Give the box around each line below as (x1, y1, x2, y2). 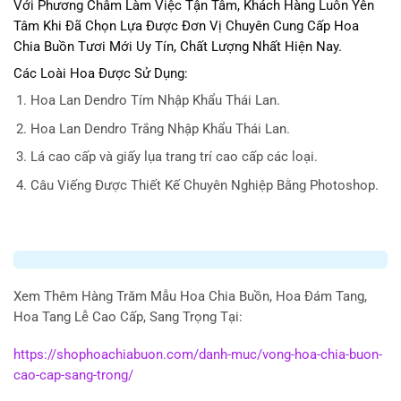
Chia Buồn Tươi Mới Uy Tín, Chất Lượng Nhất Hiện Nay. (13, 38, 342, 55)
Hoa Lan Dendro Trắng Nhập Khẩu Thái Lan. (30, 121, 290, 137)
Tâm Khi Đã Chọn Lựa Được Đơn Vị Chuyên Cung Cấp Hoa (13, 18, 359, 34)
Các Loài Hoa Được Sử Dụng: (13, 65, 188, 81)
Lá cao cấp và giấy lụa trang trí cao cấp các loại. (30, 149, 318, 166)
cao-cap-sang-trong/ (13, 367, 133, 383)
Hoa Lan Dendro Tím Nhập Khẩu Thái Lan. (30, 93, 280, 109)
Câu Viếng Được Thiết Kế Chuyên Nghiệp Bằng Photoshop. (30, 178, 379, 194)
